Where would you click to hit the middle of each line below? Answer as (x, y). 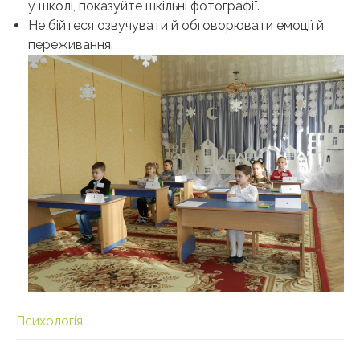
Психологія (49, 321)
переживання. (71, 45)
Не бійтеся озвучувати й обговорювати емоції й (176, 26)
